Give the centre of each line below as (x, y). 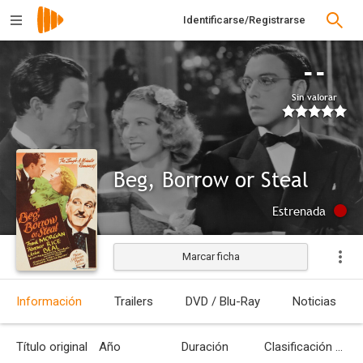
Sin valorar (314, 97)
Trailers (134, 301)
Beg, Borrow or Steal (211, 179)
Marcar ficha (211, 256)
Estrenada (299, 211)
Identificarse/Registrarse (244, 20)
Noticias (314, 301)
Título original (52, 347)
